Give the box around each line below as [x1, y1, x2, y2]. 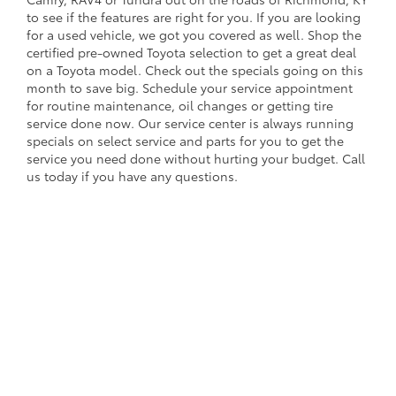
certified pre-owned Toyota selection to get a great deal [27, 42, 356, 61]
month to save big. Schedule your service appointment [27, 78, 353, 96]
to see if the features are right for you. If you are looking [27, 7, 361, 26]
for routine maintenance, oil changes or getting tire [27, 95, 333, 114]
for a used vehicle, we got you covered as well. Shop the [27, 25, 362, 43]
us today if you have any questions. [27, 166, 238, 185]
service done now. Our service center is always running [27, 113, 354, 132]
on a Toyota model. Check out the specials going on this [27, 60, 363, 79]
